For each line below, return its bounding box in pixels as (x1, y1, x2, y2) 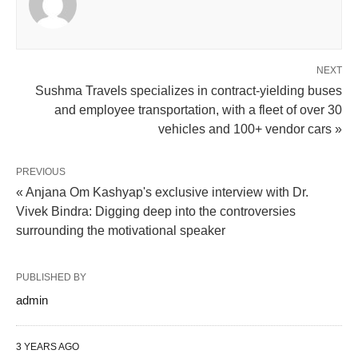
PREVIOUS (16, 166, 66, 177)
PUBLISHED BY (16, 272, 86, 283)
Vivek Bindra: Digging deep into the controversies (16, 205, 296, 218)
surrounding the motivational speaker (16, 224, 225, 237)
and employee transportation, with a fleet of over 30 (54, 103, 342, 117)
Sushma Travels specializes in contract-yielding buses (35, 84, 342, 97)
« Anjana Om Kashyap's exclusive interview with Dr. (16, 185, 308, 199)
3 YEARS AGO (16, 341, 79, 352)
